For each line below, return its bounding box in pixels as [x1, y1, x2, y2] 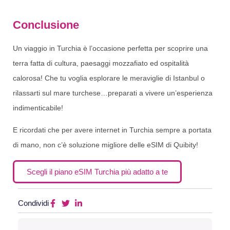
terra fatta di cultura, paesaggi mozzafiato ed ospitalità [13, 59, 189, 67]
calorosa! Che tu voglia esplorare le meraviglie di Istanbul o [13, 73, 205, 82]
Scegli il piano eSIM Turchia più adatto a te [27, 167, 168, 176]
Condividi [18, 198, 49, 207]
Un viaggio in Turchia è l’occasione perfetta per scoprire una [13, 44, 208, 52]
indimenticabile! [13, 103, 63, 112]
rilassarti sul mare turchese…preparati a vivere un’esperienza [13, 88, 213, 97]
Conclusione [13, 18, 79, 31]
